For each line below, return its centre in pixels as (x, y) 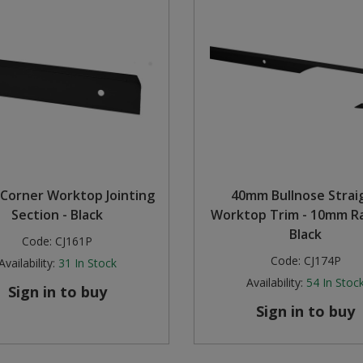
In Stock (95, 263)
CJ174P (322, 261)
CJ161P (74, 241)
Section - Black (58, 215)
